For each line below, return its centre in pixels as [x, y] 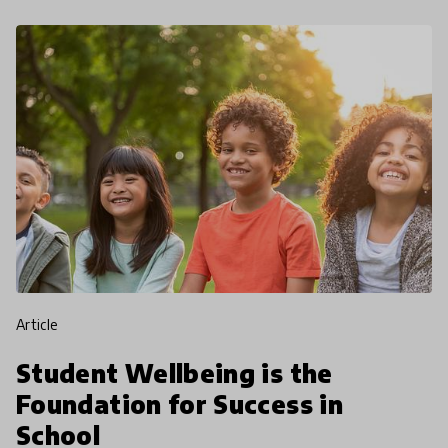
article [42, 324]
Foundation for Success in [179, 403]
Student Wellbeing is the [174, 372]
